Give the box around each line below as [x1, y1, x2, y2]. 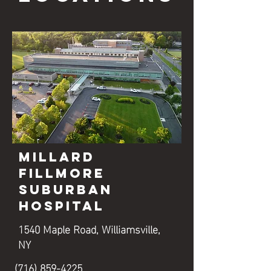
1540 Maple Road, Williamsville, [18, 218, 160, 238]
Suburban [19, 181, 113, 198]
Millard [19, 149, 95, 165]
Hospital [19, 198, 105, 214]
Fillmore [19, 165, 105, 181]
